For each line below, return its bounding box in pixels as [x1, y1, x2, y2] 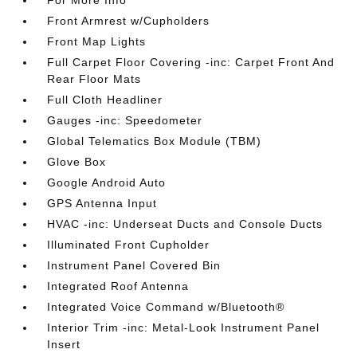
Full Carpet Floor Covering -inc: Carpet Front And [47, 56, 335, 69]
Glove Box [47, 155, 107, 168]
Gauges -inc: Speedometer [47, 114, 203, 127]
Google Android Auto [47, 176, 167, 189]
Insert [47, 338, 81, 351]
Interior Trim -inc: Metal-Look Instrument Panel [47, 321, 320, 334]
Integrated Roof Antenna [47, 280, 190, 292]
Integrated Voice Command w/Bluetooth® [47, 300, 285, 313]
